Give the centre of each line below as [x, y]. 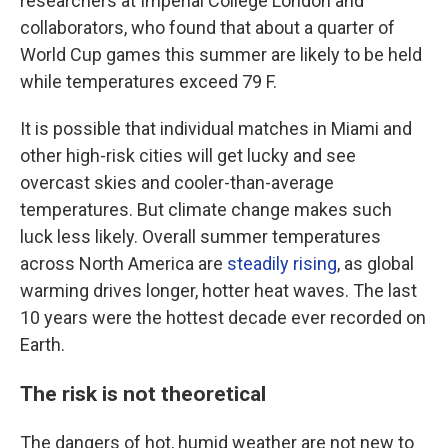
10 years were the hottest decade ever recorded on [223, 317]
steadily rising [282, 263]
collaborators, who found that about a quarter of [207, 27]
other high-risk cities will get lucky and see [188, 155]
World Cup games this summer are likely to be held [221, 54]
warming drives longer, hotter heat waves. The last [218, 290]
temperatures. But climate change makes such [206, 209]
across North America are [123, 263]
